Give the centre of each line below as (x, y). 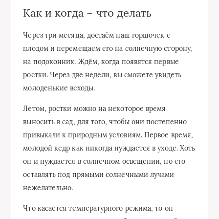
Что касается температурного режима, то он (98, 208)
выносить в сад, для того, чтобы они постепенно (105, 121)
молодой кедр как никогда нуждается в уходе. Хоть (109, 148)
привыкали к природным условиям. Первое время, (108, 135)
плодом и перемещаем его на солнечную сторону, (108, 48)
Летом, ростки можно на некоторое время (95, 108)
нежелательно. (48, 187)
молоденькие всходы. (59, 88)
